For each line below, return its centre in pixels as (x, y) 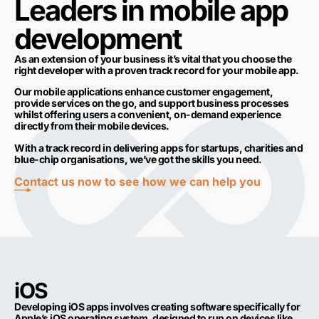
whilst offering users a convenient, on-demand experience (147, 115)
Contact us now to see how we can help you (137, 182)
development (98, 39)
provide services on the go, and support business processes (151, 103)
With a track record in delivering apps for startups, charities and (158, 147)
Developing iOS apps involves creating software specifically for (157, 307)
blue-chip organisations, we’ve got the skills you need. (138, 159)
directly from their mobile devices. (92, 126)
